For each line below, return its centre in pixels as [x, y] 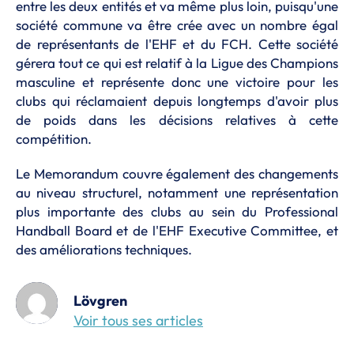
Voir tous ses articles [138, 320]
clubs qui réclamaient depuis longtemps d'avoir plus [177, 101]
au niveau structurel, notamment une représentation [177, 192]
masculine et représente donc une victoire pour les [177, 82]
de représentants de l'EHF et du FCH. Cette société [177, 44]
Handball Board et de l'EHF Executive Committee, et [177, 230]
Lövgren [100, 301]
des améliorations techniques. [104, 249]
